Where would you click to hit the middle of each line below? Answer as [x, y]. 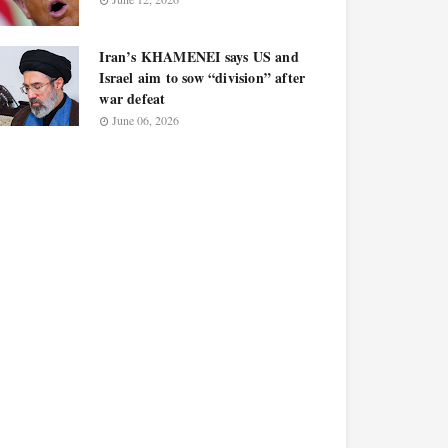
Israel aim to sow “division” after [202, 77]
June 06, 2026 [146, 120]
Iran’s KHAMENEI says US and [199, 56]
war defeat [132, 98]
